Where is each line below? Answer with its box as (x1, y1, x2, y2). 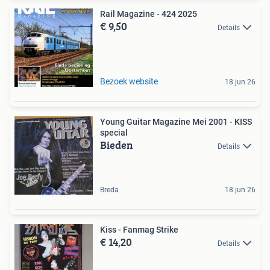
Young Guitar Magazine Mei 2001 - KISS (100, 116, 252, 127)
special (100, 127, 128, 137)
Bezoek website (100, 76, 158, 86)
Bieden (100, 136, 133, 153)
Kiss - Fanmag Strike (100, 224, 178, 234)
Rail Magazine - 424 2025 (100, 8, 197, 19)
